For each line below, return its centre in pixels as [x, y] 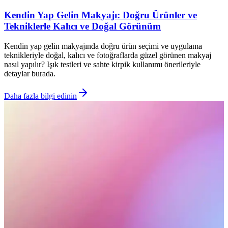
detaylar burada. [30, 74]
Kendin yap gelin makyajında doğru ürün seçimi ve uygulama [103, 46]
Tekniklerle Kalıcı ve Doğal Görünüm [82, 26]
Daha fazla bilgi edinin [40, 96]
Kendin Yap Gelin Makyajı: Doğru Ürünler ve [101, 15]
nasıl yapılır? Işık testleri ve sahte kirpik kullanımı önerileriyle [102, 65]
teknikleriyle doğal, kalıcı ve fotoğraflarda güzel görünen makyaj [108, 55]
